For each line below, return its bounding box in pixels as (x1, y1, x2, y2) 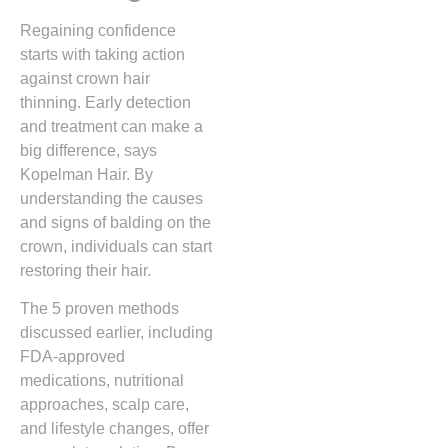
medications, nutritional (20, 372, 184, 390)
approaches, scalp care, (20, 396, 189, 414)
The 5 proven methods (20, 300, 179, 318)
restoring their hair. (20, 262, 151, 280)
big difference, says (20, 142, 157, 160)
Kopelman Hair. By (20, 166, 153, 184)
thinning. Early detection (20, 94, 191, 112)
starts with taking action (20, 46, 185, 64)
